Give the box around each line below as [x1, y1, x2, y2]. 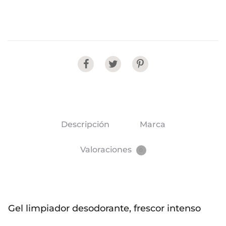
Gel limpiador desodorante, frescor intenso [8, 203, 201, 214]
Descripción [61, 120, 109, 129]
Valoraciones [80, 145, 134, 154]
